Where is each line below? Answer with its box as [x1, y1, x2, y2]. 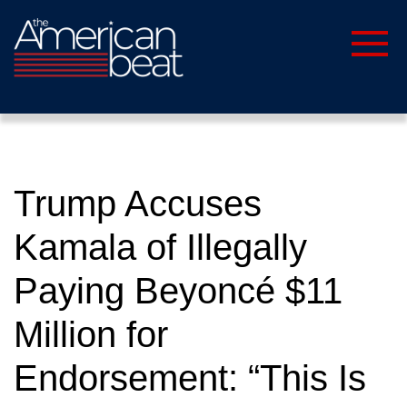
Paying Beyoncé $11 [14, 271, 342, 311]
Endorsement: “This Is [14, 358, 366, 398]
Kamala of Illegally [14, 227, 307, 267]
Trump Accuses [14, 184, 262, 223]
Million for [14, 314, 168, 354]
